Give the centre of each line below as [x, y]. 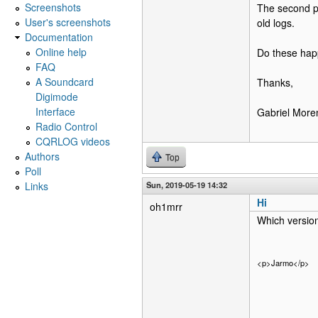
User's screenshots [68, 22]
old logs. [276, 23]
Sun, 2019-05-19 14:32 [187, 185]
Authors [42, 156]
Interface [55, 111]
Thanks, [275, 82]
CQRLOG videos [73, 141]
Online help [61, 51]
